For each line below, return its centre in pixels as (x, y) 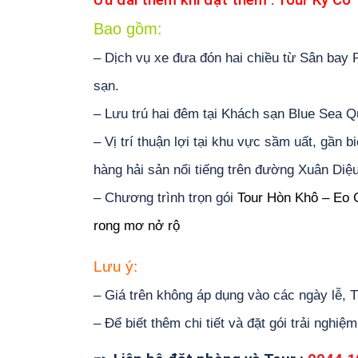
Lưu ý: (115, 267)
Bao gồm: (128, 29)
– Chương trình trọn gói (165, 198)
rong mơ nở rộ (137, 226)
